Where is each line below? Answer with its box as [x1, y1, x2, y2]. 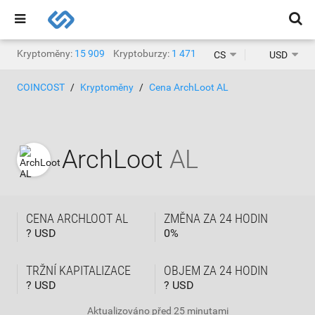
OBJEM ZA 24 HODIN [164, 263, 268, 278]
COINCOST [17, 82, 65, 93]
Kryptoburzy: [113, 48, 169, 59]
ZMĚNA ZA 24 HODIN [164, 211, 268, 226]
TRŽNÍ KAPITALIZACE [26, 263, 131, 278]
